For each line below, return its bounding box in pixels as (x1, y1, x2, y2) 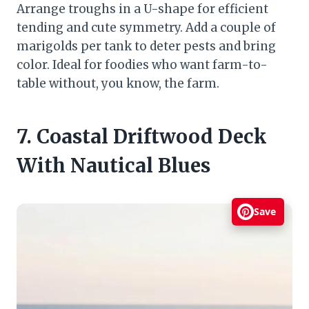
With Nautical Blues (17, 152, 210, 178)
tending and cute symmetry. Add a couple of (17, 19, 276, 35)
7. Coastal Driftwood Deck (17, 123, 267, 149)
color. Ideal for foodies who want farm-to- (17, 57, 268, 72)
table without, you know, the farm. (17, 75, 219, 91)
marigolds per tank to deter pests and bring (17, 38, 276, 54)
